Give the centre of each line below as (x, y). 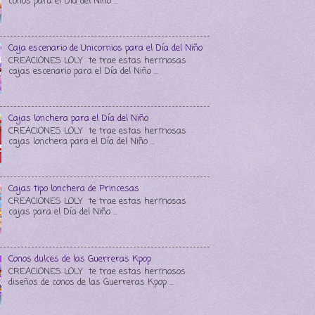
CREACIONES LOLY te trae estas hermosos (97, 271)
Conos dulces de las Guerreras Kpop (80, 259)
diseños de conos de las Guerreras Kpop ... (91, 282)
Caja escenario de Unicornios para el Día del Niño (106, 49)
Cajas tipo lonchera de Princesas (74, 189)
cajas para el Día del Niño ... (63, 212)
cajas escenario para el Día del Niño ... (84, 71)
